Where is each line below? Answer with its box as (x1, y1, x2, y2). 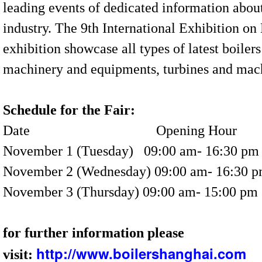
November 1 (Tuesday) (3, 143, 140, 158)
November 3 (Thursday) (3, 184, 139, 199)
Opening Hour (33, 123, 237, 138)
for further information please (3, 225, 184, 240)
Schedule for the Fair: (3, 102, 135, 118)
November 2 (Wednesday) (3, 164, 151, 179)
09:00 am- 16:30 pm (144, 143, 259, 158)
